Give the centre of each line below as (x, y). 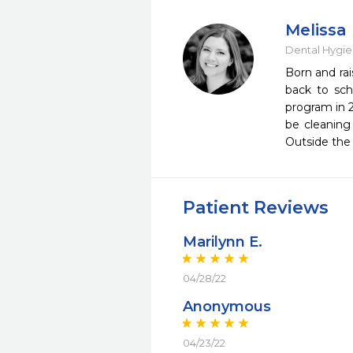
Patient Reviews (256, 208)
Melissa (316, 30)
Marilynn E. (223, 242)
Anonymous (227, 307)
